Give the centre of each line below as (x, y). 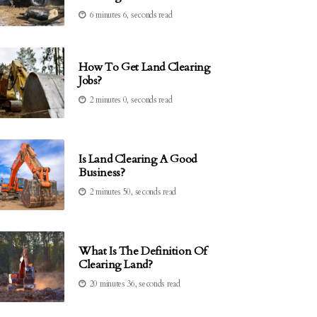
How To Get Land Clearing (145, 67)
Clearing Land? (116, 265)
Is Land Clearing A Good (138, 159)
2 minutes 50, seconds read (133, 192)
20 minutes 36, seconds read (135, 284)
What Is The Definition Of (143, 251)
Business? (102, 173)
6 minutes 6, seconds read (131, 15)
